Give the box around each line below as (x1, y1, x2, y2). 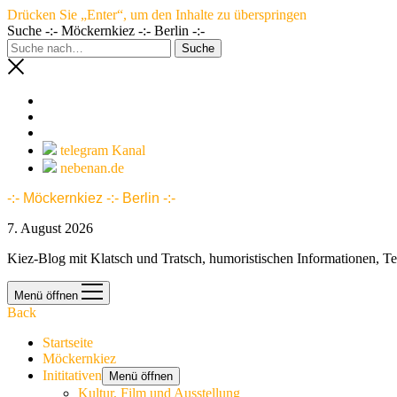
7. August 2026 (7, 221, 93, 236)
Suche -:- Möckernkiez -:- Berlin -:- (7, 23, 205, 38)
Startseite (43, 335, 93, 350)
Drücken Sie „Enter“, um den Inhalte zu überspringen (7, 7, 307, 22)
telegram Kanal (60, 143, 145, 158)
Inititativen (43, 368, 102, 383)
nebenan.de (60, 160, 124, 175)
